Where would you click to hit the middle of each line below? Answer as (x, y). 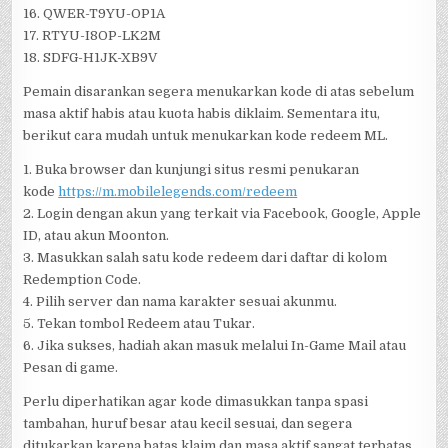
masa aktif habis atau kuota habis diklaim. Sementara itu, (202, 113)
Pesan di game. (71, 367)
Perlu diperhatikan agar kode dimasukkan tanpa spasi (196, 401)
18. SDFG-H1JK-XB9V (90, 57)
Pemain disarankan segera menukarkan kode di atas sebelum (219, 91)
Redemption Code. (82, 279)
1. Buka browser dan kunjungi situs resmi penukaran (191, 169)
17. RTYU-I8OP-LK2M (92, 35)
